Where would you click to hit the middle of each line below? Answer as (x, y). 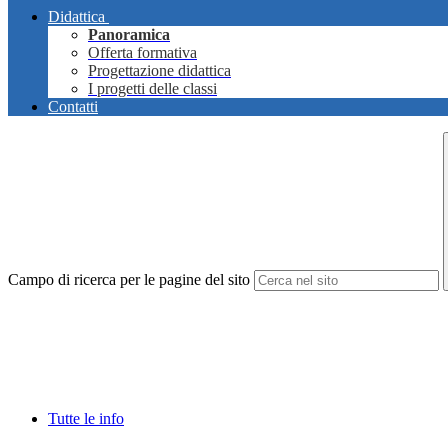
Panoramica (129, 35)
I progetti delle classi (152, 89)
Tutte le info (86, 419)
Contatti (73, 107)
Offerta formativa (142, 53)
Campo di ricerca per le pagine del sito (129, 280)
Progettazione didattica (159, 71)
